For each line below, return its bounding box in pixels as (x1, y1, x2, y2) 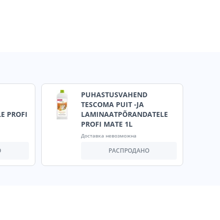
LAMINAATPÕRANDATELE (81, 110, 168, 119)
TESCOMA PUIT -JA (81, 100, 144, 110)
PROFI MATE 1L (81, 119, 133, 129)
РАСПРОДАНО (108, 146, 149, 155)
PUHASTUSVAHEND (81, 90, 147, 100)
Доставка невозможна (81, 132, 137, 139)
